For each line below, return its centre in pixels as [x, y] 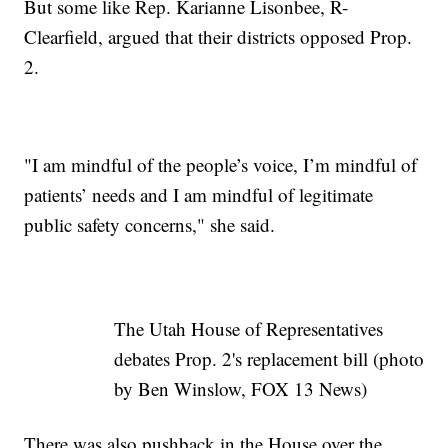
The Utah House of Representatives [248, 329]
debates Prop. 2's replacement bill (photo [268, 359]
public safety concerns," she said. [150, 225]
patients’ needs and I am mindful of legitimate [199, 195]
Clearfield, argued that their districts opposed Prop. [218, 37]
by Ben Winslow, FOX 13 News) [240, 389]
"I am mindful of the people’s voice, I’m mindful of [221, 165]
